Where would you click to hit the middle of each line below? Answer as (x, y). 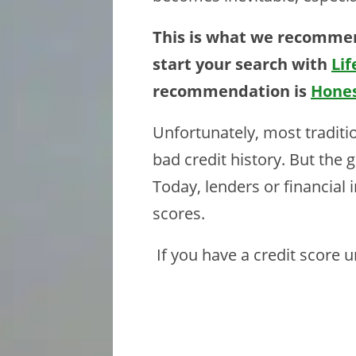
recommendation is (232, 91)
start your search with (242, 64)
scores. (179, 213)
